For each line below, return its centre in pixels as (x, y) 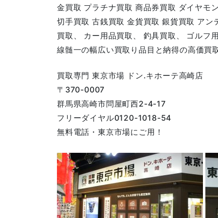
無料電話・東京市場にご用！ (110, 132)
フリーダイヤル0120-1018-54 (114, 118)
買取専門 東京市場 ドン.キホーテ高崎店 (130, 75)
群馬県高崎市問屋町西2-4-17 (111, 103)
